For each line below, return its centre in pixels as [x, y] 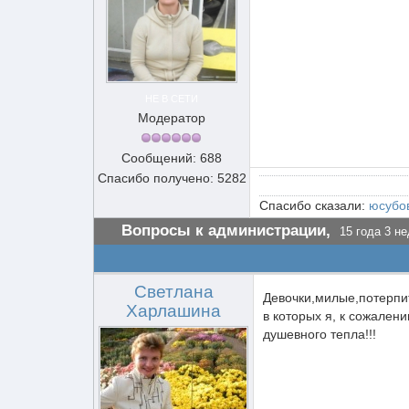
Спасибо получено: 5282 [172, 178]
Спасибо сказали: [314, 205]
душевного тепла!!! [320, 334]
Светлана [173, 292]
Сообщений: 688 [172, 158]
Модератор [172, 118]
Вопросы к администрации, [226, 231]
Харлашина [173, 311]
